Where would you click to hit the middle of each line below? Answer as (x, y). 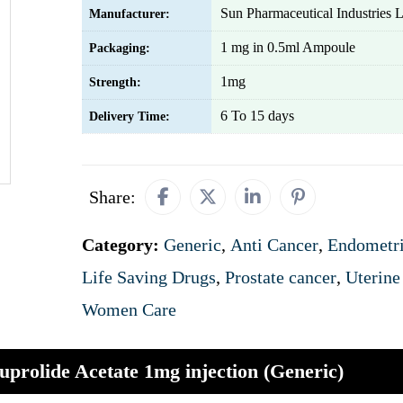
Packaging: (120, 48)
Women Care (129, 309)
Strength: (115, 82)
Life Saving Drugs (149, 277)
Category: (123, 245)
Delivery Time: (130, 116)
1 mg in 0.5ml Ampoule (288, 47)
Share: (112, 197)
